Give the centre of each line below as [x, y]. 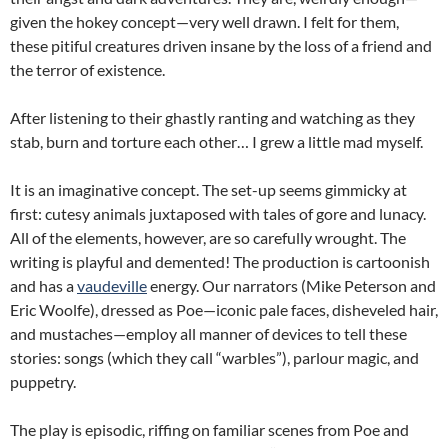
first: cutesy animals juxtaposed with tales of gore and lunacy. [218, 214]
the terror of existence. [87, 70]
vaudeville [112, 286]
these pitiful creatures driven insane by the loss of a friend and [221, 46]
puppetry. [43, 382]
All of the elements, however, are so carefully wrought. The [208, 238]
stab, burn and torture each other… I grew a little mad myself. [216, 142]
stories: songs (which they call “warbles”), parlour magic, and [214, 358]
